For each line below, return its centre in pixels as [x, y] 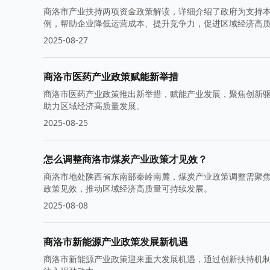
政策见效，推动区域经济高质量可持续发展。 [128, 188]
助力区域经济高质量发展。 [94, 106]
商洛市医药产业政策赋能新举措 [111, 77]
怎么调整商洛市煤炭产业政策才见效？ [125, 159]
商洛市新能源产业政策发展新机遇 [116, 242]
